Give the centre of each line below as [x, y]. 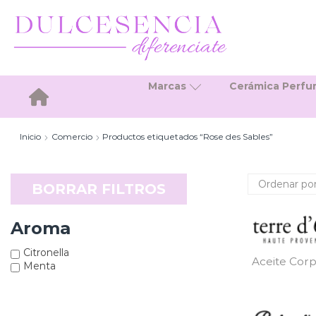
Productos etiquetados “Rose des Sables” [187, 136]
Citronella [46, 252]
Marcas [167, 86]
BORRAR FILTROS [99, 189]
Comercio [72, 136]
